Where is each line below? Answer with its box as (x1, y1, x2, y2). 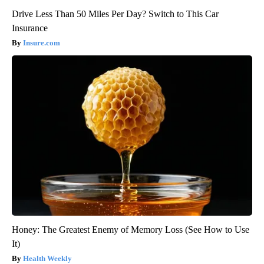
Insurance (12, 23, 48, 34)
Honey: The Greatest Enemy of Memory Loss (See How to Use (12, 225, 249, 235)
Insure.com (23, 38, 60, 48)
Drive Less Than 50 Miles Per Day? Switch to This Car (12, 9, 219, 19)
